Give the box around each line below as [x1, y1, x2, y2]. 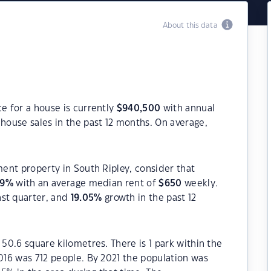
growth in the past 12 [102, 194, 197, 203]
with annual [160, 104, 215, 113]
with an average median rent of [13, 179, 159, 188]
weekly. [181, 179, 218, 188]
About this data [162, 22, 221, 29]
